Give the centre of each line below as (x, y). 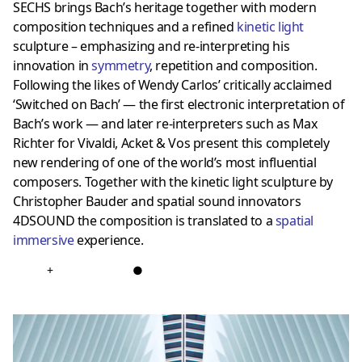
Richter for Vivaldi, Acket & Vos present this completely (171, 143)
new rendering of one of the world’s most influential (165, 162)
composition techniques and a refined (125, 26)
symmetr (116, 65)
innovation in (51, 65)
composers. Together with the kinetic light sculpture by (173, 181)
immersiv (40, 240)
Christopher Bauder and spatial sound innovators (157, 201)
